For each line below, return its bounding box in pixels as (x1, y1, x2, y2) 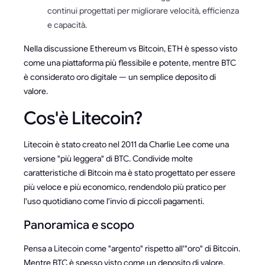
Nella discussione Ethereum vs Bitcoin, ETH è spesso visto (24, 43, 237, 54)
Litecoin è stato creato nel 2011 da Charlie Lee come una (24, 138, 229, 150)
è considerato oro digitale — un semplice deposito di (24, 71, 216, 82)
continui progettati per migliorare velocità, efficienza (47, 5, 239, 16)
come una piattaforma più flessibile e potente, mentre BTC (24, 57, 236, 68)
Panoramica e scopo (24, 217, 134, 232)
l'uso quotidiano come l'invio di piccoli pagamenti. (24, 195, 204, 206)
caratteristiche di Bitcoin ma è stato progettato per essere (24, 167, 235, 178)
